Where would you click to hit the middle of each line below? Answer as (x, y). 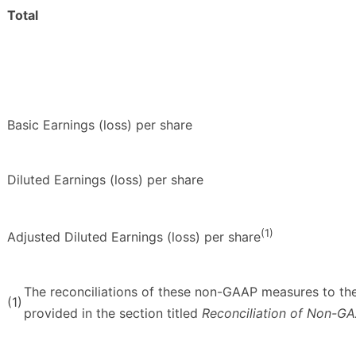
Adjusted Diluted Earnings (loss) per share (134, 237)
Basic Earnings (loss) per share (100, 125)
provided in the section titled (113, 313)
